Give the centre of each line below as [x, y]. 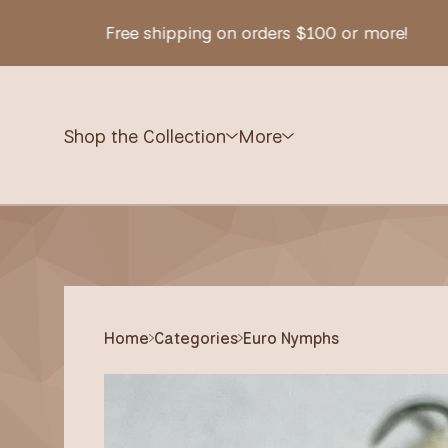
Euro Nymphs [291, 338]
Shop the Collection [145, 135]
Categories [196, 338]
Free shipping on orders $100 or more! [222, 32]
